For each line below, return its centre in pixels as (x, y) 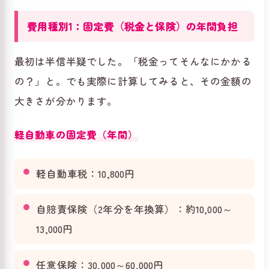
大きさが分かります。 (66, 101)
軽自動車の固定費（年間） (76, 134)
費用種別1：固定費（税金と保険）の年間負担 (132, 26)
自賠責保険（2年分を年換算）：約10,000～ (134, 209)
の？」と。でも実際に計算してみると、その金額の (133, 81)
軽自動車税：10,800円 (86, 173)
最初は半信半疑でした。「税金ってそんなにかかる (133, 61)
